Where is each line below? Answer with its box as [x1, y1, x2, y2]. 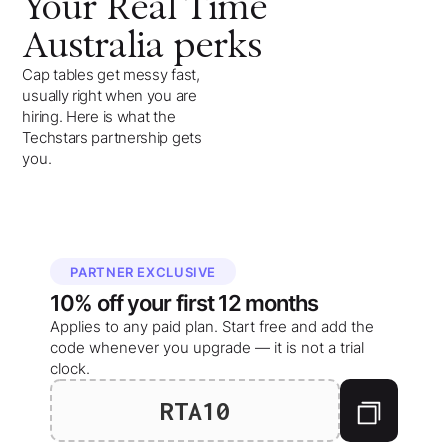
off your [97, 289, 172, 317]
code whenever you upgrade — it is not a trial [50, 338, 365, 358]
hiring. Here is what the [22, 107, 176, 127]
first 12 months [176, 289, 319, 317]
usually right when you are [22, 86, 197, 106]
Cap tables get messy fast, [22, 65, 200, 85]
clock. [50, 359, 91, 379]
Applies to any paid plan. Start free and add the [50, 317, 375, 337]
